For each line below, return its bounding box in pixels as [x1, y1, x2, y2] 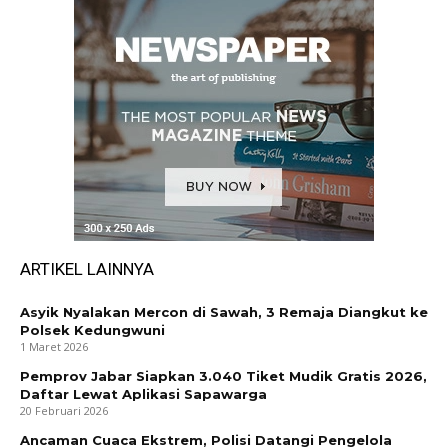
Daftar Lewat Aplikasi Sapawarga [20, 386, 267, 403]
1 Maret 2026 [20, 339, 88, 355]
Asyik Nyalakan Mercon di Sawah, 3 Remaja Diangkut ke [20, 304, 428, 321]
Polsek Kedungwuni [20, 322, 165, 339]
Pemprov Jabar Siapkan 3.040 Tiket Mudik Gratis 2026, [20, 368, 427, 385]
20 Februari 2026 [20, 403, 108, 419]
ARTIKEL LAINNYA [20, 259, 154, 280]
